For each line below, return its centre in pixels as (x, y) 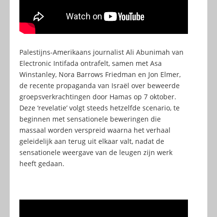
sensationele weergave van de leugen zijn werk (96, 153)
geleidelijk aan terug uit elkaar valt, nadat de (92, 141)
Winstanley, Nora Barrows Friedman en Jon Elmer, (100, 75)
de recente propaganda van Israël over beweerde (100, 86)
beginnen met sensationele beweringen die (90, 119)
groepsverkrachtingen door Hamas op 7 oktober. (98, 97)
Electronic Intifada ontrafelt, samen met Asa (91, 63)
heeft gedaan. (42, 164)
